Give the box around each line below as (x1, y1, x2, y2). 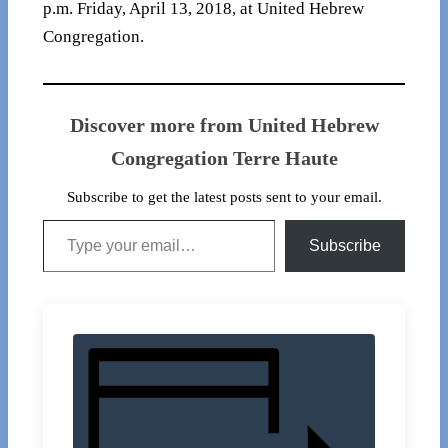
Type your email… (42, 209, 98, 229)
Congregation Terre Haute (110, 147, 338, 170)
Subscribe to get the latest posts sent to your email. (66, 189, 382, 206)
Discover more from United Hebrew (69, 114, 379, 137)
